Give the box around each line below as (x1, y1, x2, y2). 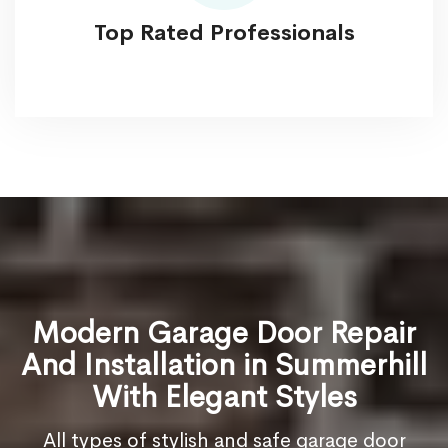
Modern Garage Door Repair (32, 314, 416, 353)
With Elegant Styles (91, 378, 357, 417)
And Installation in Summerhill (21, 346, 427, 385)
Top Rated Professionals (93, 19, 355, 48)
